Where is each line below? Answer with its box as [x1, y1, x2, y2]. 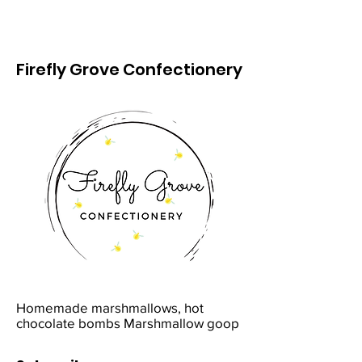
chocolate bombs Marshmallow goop [16, 315, 239, 330]
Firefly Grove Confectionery [16, 58, 242, 81]
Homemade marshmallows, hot [16, 300, 204, 315]
